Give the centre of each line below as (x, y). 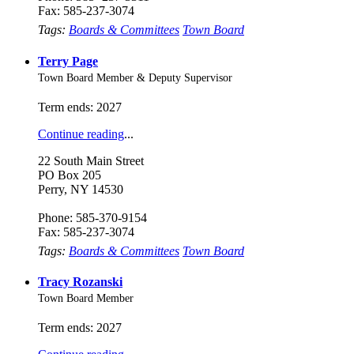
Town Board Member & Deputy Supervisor (135, 77)
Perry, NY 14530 (81, 189)
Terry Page (68, 61)
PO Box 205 (70, 175)
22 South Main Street (91, 160)
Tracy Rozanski (80, 281)
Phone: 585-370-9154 (92, 217)
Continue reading (81, 134)
